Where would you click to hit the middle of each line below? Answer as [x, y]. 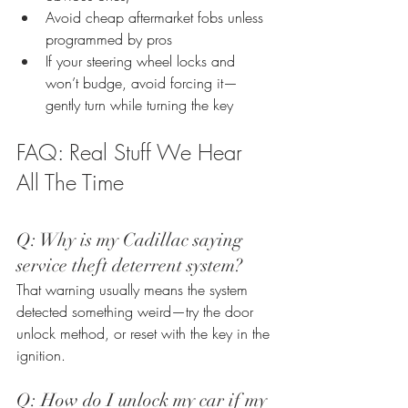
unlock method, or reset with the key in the [145, 333]
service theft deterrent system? [132, 265]
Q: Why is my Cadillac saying [132, 240]
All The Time [70, 182]
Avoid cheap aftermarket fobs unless [157, 17]
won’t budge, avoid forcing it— [142, 82]
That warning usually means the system [134, 289]
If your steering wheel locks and [143, 61]
